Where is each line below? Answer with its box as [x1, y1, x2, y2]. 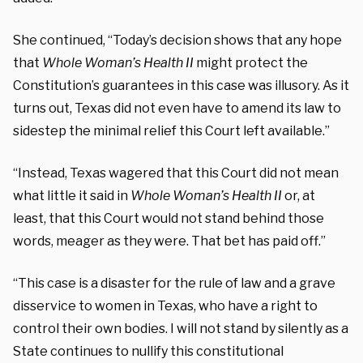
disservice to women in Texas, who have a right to [13, 297, 318, 314]
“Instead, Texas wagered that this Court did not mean [13, 164, 339, 181]
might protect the [194, 54, 308, 70]
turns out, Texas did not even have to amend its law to [13, 100, 341, 116]
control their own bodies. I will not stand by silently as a [13, 320, 348, 336]
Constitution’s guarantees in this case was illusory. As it [13, 77, 349, 93]
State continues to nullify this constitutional [13, 343, 284, 359]
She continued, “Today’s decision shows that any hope [13, 32, 342, 48]
